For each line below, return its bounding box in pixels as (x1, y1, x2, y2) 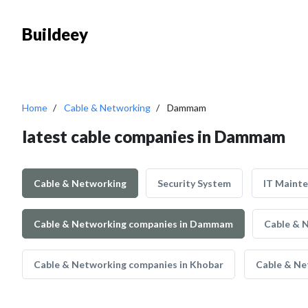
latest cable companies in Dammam (22, 126, 285, 146)
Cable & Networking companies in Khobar (34, 258, 223, 270)
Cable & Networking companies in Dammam (34, 218, 233, 230)
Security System (157, 177, 231, 189)
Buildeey (22, 24, 88, 44)
